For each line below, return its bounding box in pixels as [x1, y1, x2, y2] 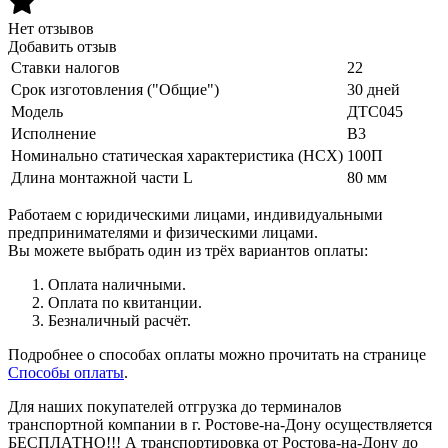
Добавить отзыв [8, 37, 117, 55]
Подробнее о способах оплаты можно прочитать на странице [8, 345, 426, 363]
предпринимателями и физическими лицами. [8, 223, 318, 241]
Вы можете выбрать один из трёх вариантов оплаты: [8, 241, 368, 259]
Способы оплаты [8, 363, 124, 381]
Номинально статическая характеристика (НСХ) [11, 146, 343, 164]
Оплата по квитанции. [48, 293, 202, 311]
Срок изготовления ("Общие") [11, 80, 219, 98]
